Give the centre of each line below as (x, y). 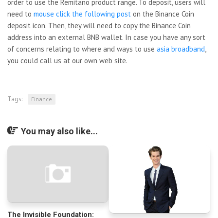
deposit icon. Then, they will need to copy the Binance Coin (99, 26)
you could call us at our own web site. (67, 61)
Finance (42, 99)
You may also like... (59, 131)
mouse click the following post (82, 14)
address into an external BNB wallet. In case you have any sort (106, 37)
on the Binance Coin (163, 14)
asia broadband (181, 49)
